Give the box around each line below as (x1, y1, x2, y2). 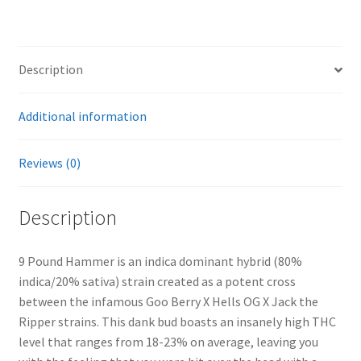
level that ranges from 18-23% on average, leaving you (18, 333, 318, 350)
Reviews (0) (18, 155, 81, 172)
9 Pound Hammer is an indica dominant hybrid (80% (18, 252, 302, 269)
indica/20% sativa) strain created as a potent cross (18, 272, 296, 289)
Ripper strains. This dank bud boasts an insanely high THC (18, 313, 336, 330)
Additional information (18, 108, 147, 125)
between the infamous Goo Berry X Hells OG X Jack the (18, 293, 318, 309)
